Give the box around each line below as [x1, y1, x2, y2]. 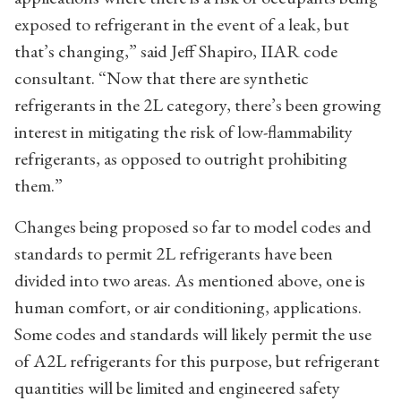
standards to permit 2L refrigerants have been [14, 241, 333, 265]
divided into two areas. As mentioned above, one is [14, 268, 365, 292]
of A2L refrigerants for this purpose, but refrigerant [14, 348, 380, 372]
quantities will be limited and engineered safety [14, 375, 340, 399]
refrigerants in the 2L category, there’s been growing [14, 92, 381, 116]
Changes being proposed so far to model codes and [14, 214, 371, 238]
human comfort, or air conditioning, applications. [14, 294, 362, 319]
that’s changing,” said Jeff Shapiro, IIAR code [14, 38, 337, 63]
